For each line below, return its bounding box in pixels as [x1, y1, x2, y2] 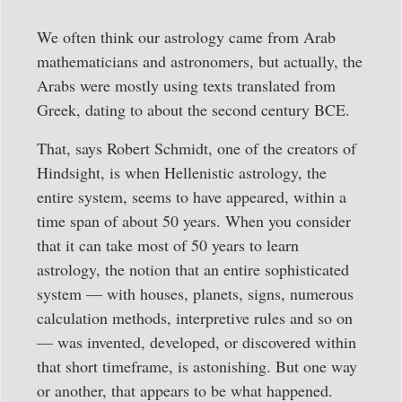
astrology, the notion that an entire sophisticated [37, 258, 349, 280]
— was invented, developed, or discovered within [37, 330, 356, 353]
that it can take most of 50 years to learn [37, 233, 299, 256]
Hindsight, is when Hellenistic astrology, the [37, 161, 327, 183]
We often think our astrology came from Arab [37, 25, 336, 48]
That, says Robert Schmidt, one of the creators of [37, 136, 356, 159]
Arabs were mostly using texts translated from [37, 74, 336, 96]
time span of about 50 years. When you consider [37, 209, 351, 232]
